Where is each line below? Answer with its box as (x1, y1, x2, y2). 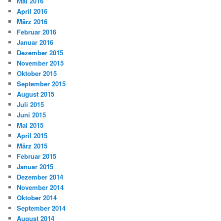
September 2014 (17, 203, 66, 213)
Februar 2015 (17, 151, 57, 161)
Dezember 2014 (17, 172, 64, 182)
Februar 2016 (17, 27, 57, 37)
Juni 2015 (17, 110, 46, 120)
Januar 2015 (17, 162, 54, 172)
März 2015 (17, 141, 48, 151)
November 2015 (17, 58, 64, 68)
